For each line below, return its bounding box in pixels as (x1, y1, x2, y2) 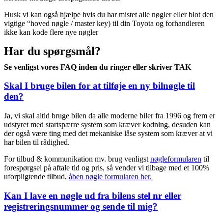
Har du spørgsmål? (4, 44, 101, 57)
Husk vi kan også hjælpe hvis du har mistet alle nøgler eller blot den (4, 10, 214, 19)
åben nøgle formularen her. (69, 172, 152, 181)
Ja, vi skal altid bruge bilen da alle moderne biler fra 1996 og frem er (4, 111, 215, 120)
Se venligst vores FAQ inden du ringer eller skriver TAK (4, 62, 191, 71)
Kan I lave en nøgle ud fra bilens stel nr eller (4, 190, 181, 201)
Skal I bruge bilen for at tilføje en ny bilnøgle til (4, 81, 195, 91)
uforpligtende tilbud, (4, 172, 69, 181)
